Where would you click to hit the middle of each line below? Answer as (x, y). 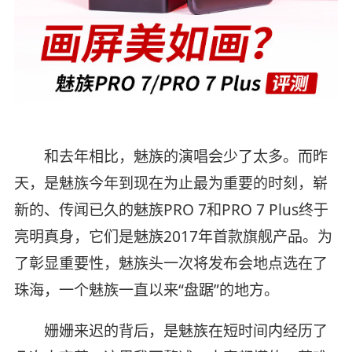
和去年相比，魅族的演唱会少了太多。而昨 (170, 157)
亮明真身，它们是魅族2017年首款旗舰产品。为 (173, 237)
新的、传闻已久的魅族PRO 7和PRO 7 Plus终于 (171, 210)
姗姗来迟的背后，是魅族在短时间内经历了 (170, 331)
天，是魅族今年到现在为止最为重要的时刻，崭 (170, 183)
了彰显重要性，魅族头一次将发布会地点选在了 (170, 264)
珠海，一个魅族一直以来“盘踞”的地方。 (146, 290)
